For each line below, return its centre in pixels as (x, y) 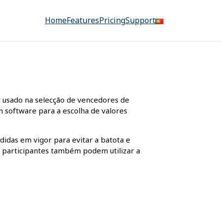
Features (83, 20)
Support (140, 20)
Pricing (112, 20)
